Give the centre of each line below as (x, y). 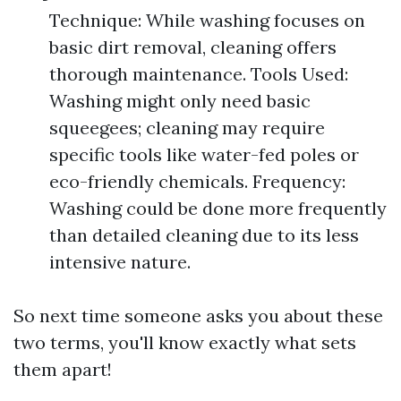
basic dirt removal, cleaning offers (193, 47)
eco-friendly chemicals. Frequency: (197, 181)
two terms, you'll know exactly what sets (185, 342)
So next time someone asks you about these (198, 316)
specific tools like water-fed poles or (204, 154)
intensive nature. (120, 262)
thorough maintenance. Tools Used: (199, 74)
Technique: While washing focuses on (207, 20)
